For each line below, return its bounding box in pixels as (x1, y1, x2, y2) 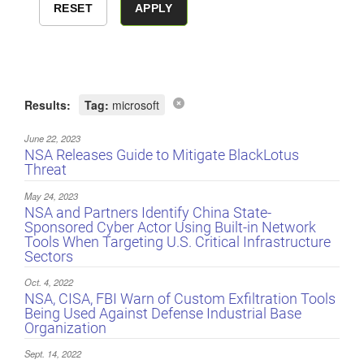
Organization (24, 318, 106, 336)
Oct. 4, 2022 (24, 275, 73, 288)
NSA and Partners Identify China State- (24, 203, 271, 221)
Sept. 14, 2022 (24, 347, 81, 361)
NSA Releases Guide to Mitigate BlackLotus (24, 146, 299, 164)
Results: (24, 97, 71, 114)
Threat (24, 161, 67, 179)
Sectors (24, 247, 73, 265)
